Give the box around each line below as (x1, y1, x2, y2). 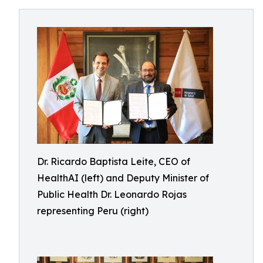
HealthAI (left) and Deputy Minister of (37, 172, 209, 184)
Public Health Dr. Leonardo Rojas (37, 188, 187, 200)
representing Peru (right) (37, 205, 149, 217)
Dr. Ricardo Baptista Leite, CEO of (37, 156, 190, 167)
